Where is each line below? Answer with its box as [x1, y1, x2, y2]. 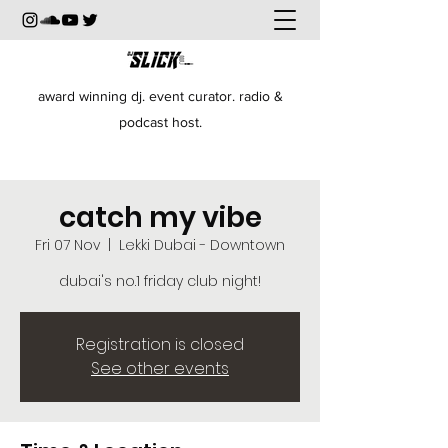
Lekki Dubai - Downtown [119, 235, 285, 255]
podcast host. [118, 114, 202, 130]
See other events [91, 357, 229, 380]
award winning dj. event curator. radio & [37, 88, 283, 104]
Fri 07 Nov [35, 235, 100, 255]
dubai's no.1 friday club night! [59, 271, 261, 291]
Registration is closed [76, 333, 244, 356]
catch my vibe [58, 198, 262, 237]
